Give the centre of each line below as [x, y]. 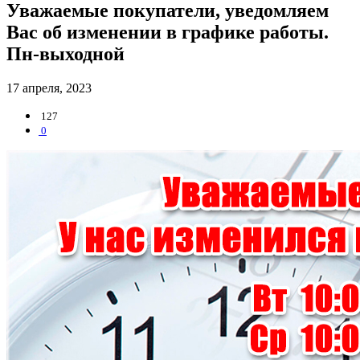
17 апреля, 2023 [49, 88]
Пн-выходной [65, 53]
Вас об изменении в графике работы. [168, 32]
